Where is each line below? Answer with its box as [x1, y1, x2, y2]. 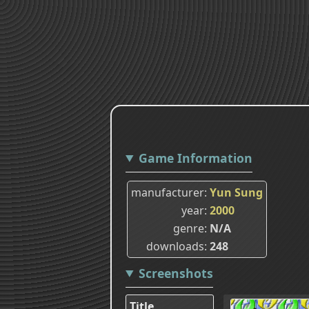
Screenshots [138, 264, 213, 281]
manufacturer [131, 184, 204, 200]
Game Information [138, 149, 252, 166]
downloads [146, 238, 204, 254]
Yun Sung [210, 184, 263, 200]
